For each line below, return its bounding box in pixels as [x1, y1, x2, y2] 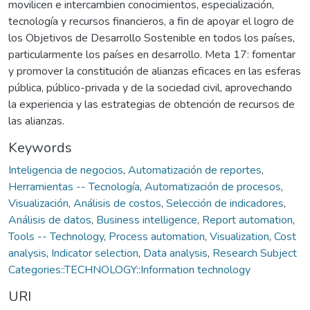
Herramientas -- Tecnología [8, 179, 140, 194]
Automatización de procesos [145, 179, 281, 194]
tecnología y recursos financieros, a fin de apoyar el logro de [8, 13, 294, 29]
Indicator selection [51, 245, 138, 261]
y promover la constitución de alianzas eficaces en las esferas [8, 63, 301, 79]
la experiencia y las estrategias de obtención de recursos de [8, 96, 295, 112]
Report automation [202, 212, 293, 228]
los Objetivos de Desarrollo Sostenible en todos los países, [8, 30, 295, 46]
